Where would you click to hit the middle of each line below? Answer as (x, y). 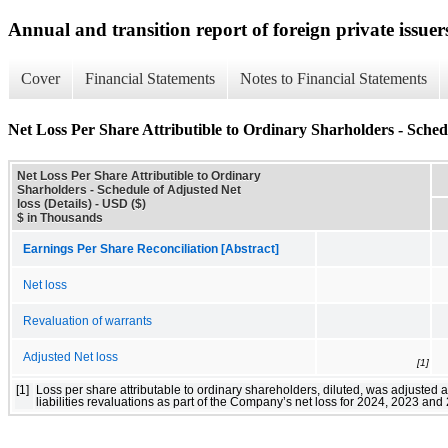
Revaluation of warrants (87, 320)
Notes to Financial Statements (333, 79)
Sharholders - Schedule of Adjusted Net (129, 189)
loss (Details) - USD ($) (81, 203)
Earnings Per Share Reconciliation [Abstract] (151, 248)
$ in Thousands (60, 217)
